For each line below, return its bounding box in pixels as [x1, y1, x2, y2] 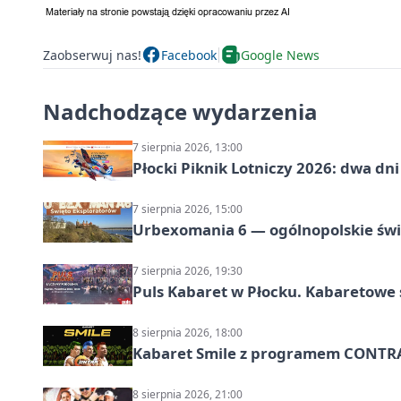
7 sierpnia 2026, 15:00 [132, 201, 243, 218]
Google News [241, 46, 320, 64]
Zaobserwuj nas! [43, 46, 141, 64]
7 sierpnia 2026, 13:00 [132, 140, 243, 156]
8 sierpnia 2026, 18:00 [132, 325, 243, 341]
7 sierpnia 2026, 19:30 [132, 263, 243, 279]
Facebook [161, 46, 217, 64]
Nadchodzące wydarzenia [43, 97, 318, 127]
